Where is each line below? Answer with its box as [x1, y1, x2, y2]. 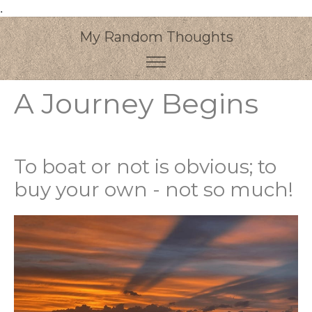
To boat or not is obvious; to [14, 155, 276, 178]
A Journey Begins [14, 86, 258, 120]
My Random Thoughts [79, 29, 233, 45]
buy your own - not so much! [14, 178, 293, 201]
